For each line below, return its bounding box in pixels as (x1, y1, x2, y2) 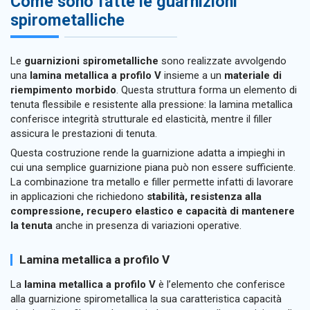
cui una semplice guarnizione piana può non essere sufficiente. (10, 161, 295, 174)
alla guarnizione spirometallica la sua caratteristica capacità (10, 293, 282, 306)
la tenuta (10, 219, 53, 232)
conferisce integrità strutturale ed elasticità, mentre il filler (10, 112, 272, 125)
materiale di (224, 69, 282, 82)
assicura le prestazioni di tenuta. (10, 127, 157, 140)
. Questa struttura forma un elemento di (116, 83, 297, 96)
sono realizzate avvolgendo (158, 54, 286, 67)
